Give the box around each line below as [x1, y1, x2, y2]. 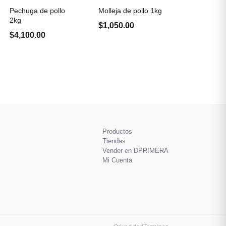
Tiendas [102, 137, 126, 145]
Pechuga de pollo [10, 6, 66, 15]
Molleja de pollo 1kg [98, 6, 162, 15]
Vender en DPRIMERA [102, 147, 168, 154]
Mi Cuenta [102, 156, 132, 164]
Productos [102, 128, 132, 135]
